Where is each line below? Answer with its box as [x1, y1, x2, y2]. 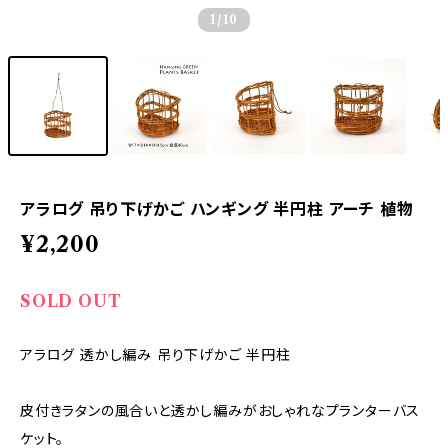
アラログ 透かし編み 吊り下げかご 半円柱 [20, 346, 291, 364]
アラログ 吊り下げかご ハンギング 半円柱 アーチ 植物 [20, 199, 414, 219]
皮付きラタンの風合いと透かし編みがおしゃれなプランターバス [20, 402, 421, 420]
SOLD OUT [20, 291, 122, 311]
